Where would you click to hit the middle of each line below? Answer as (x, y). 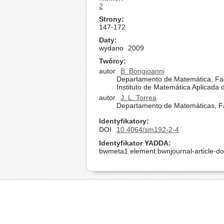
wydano (111, 48)
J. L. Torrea (138, 97)
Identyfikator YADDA (134, 143)
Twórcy (111, 61)
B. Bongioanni (142, 71)
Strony (110, 19)
